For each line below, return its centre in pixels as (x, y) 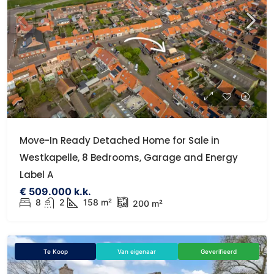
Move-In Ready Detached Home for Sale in (120, 140)
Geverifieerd (218, 251)
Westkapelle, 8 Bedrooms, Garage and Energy (129, 157)
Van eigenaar (137, 251)
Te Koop (55, 251)
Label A (36, 175)
